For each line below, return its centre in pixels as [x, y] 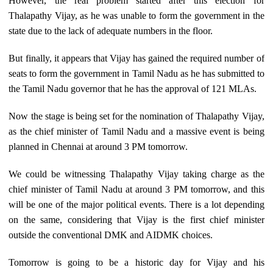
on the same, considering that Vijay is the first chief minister [136, 220]
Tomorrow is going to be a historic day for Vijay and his [136, 263]
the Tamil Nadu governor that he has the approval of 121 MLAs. [133, 89]
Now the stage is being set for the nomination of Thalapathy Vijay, [136, 116]
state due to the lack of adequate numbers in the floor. [111, 31]
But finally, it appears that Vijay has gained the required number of [136, 58]
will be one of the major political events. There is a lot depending [136, 205]
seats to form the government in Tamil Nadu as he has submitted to [136, 74]
